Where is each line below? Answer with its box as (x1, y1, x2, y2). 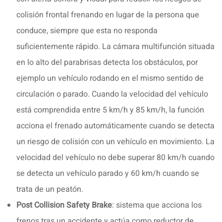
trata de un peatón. (16, 183, 83, 195)
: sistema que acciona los (112, 199, 202, 211)
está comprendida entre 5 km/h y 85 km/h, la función (16, 104, 204, 116)
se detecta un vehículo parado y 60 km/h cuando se (16, 167, 199, 179)
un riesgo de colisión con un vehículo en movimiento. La (16, 135, 215, 148)
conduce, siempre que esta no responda (16, 24, 158, 37)
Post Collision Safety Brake (16, 199, 112, 211)
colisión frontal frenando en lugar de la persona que (16, 8, 199, 21)
